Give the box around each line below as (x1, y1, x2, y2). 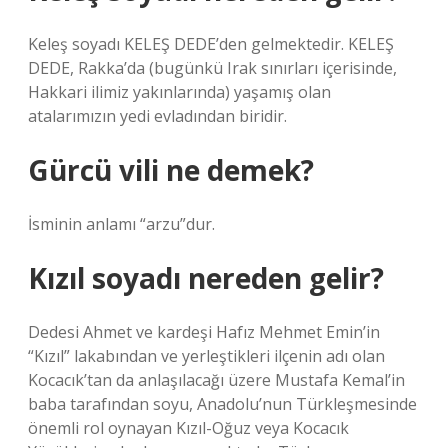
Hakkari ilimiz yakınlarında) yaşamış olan (28, 81, 331, 103)
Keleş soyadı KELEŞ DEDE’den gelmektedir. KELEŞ (28, 33, 394, 55)
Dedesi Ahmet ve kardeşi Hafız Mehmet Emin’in (28, 321, 380, 343)
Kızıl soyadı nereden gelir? (28, 259, 384, 297)
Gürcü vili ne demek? (28, 151, 314, 189)
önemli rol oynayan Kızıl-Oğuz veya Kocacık (28, 417, 349, 439)
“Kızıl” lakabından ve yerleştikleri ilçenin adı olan (28, 345, 385, 367)
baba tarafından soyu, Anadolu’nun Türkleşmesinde (28, 393, 417, 415)
